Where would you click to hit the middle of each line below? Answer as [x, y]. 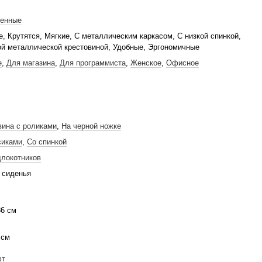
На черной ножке [91, 126]
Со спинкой [47, 142]
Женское [146, 63]
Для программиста [93, 63]
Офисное [182, 63]
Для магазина [31, 63]
